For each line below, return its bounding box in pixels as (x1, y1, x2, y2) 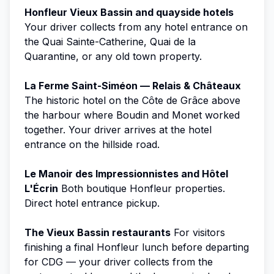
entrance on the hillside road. (24, 138, 160, 150)
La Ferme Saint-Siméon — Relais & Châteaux (24, 79, 241, 92)
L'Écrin (24, 182, 58, 194)
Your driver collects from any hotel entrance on (24, 20, 248, 33)
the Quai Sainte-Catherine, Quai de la (24, 35, 196, 48)
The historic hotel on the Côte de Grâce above (24, 94, 240, 106)
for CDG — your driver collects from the (24, 255, 213, 268)
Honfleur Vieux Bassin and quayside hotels (24, 6, 234, 18)
